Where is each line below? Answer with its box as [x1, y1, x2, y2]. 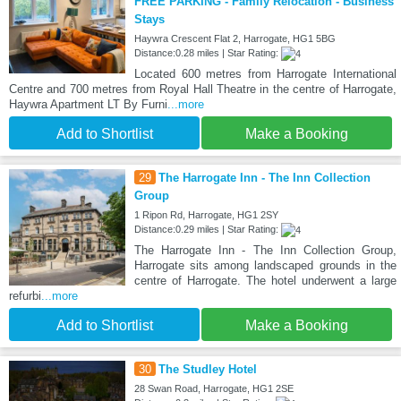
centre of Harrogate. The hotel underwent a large [133, 274, 397, 288]
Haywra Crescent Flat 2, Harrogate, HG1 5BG [133, 33, 336, 45]
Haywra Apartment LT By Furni [9, 98, 167, 112]
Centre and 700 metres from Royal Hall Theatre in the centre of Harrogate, [9, 82, 397, 97]
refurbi [9, 289, 41, 303]
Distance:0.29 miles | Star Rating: [133, 224, 281, 235]
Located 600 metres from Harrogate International [133, 67, 397, 81]
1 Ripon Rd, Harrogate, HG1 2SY [133, 209, 278, 221]
